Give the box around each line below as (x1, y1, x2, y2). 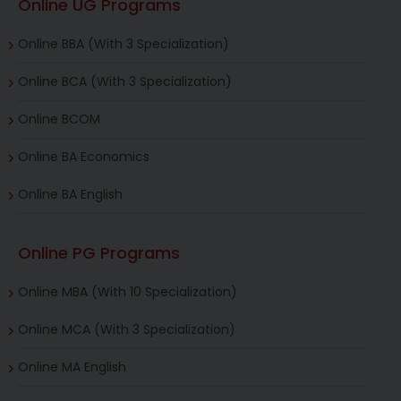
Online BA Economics (17, 147, 149, 166)
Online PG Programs (17, 241, 180, 264)
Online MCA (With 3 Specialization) (17, 320, 235, 338)
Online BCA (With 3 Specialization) (17, 72, 232, 90)
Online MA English (17, 357, 126, 376)
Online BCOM (17, 109, 100, 128)
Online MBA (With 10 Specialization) (17, 282, 237, 301)
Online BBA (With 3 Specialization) (17, 34, 229, 53)
